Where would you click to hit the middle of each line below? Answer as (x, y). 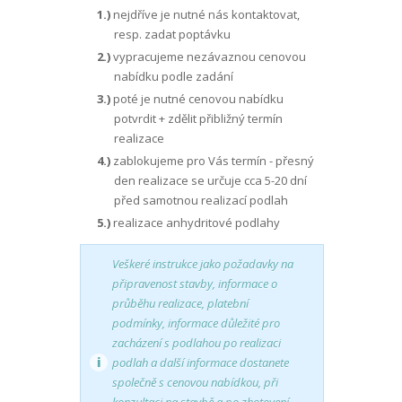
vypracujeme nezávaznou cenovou (208, 57)
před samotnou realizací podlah (201, 200)
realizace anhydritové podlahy (195, 223)
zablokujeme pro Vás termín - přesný (212, 161)
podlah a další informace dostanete (201, 363)
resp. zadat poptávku (173, 34)
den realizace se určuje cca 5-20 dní (211, 180)
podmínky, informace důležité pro (196, 323)
